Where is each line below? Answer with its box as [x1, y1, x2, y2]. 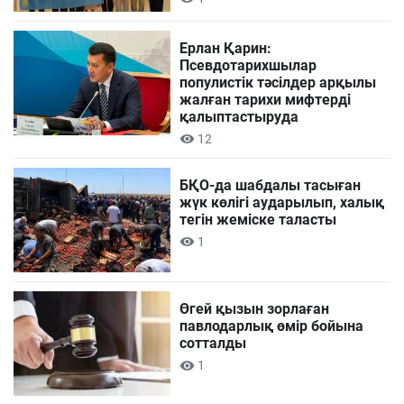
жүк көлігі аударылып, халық [179, 193, 385, 211]
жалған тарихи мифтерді [179, 90, 352, 108]
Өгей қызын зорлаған [179, 299, 330, 317]
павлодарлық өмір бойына [179, 317, 364, 335]
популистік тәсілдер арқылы [179, 73, 377, 91]
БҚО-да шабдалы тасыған [179, 176, 362, 194]
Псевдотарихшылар [179, 56, 317, 74]
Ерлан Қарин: [179, 39, 272, 57]
